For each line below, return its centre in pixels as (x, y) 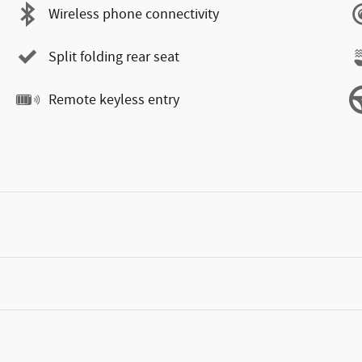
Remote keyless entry (114, 100)
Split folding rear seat (114, 57)
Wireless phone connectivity (134, 14)
